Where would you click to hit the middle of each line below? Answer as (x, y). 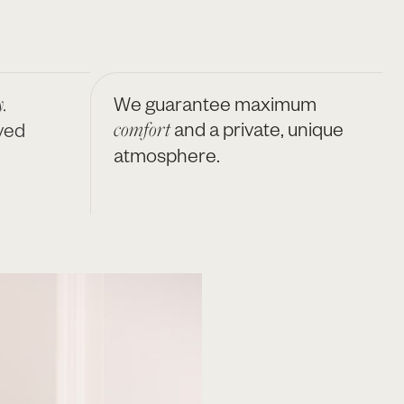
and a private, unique (259, 129)
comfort (144, 129)
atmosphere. (167, 155)
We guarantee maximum (215, 103)
